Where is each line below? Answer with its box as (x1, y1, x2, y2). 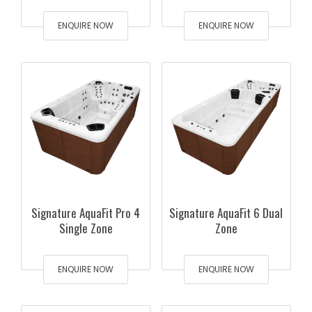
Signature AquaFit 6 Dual (169, 203, 283, 221)
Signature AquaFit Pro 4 (31, 203, 141, 221)
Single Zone (58, 219, 113, 237)
